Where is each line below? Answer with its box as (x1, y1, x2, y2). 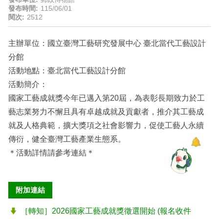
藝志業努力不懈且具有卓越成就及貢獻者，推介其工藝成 (8, 108, 204, 116)
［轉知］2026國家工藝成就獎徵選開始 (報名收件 (20, 207, 191, 215)
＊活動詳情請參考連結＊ (8, 149, 94, 157)
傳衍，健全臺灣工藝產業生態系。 (8, 135, 126, 143)
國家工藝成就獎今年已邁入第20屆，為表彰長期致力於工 (8, 94, 205, 102)
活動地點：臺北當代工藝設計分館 (8, 66, 126, 75)
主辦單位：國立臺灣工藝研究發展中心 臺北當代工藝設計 (8, 39, 206, 47)
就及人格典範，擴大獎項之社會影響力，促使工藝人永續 (8, 121, 204, 130)
